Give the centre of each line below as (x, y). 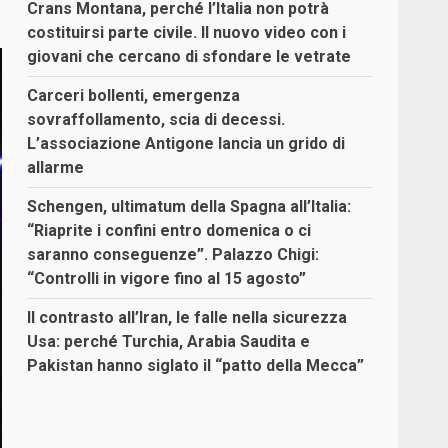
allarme (56, 168)
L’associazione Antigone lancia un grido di (186, 144)
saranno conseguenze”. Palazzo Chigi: (173, 255)
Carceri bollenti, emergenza (134, 96)
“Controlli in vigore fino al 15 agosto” (167, 279)
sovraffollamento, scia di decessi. (156, 120)
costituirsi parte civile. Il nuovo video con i (187, 33)
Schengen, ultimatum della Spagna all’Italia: (189, 207)
